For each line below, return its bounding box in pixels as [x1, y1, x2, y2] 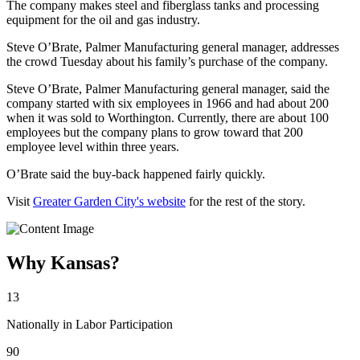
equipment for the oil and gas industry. [6, 12, 200, 27]
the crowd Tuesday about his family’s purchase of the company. [6, 54, 328, 68]
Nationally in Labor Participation [6, 317, 173, 331]
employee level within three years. [6, 139, 179, 153]
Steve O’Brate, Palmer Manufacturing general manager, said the [6, 81, 329, 96]
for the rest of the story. [186, 194, 305, 208]
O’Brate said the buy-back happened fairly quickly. [6, 166, 265, 181]
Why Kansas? [6, 252, 120, 273]
